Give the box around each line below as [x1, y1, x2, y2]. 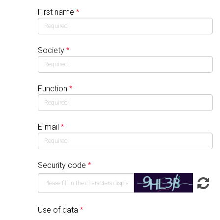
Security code [38, 161, 86, 170]
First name [38, 7, 76, 17]
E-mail [38, 122, 61, 132]
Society [38, 46, 66, 55]
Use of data [38, 205, 78, 215]
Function [38, 84, 69, 93]
